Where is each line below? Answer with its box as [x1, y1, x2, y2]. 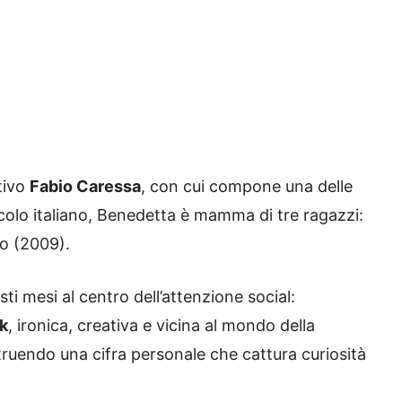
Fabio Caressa [30, 177, 141, 197]
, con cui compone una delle [141, 177, 353, 197]
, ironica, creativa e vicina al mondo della [8, 316, 315, 336]
